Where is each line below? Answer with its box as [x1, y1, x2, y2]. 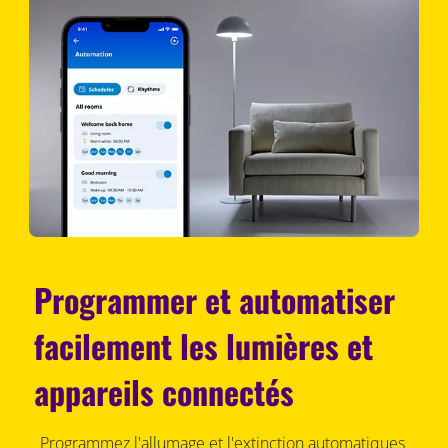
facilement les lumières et [34, 322, 374, 370]
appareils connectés [34, 368, 295, 416]
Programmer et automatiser [34, 276, 396, 324]
